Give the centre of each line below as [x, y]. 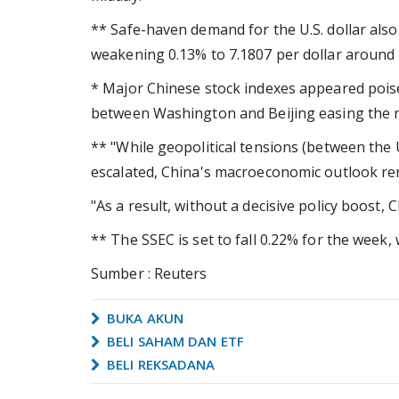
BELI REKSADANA [159, 364]
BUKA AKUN [143, 318]
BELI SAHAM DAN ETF [174, 341]
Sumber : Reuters [149, 273]
